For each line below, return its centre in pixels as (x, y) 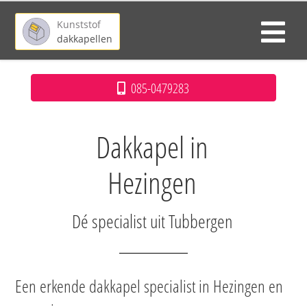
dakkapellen (85, 39)
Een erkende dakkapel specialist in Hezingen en (149, 286)
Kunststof (79, 24)
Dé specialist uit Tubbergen (152, 221)
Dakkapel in (152, 147)
